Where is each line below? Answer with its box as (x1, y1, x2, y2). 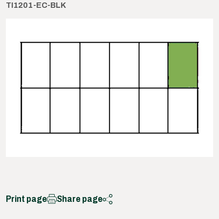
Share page (57, 194, 103, 204)
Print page (6, 194, 47, 204)
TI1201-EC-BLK (6, 1, 66, 9)
